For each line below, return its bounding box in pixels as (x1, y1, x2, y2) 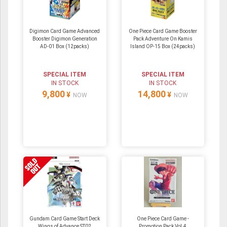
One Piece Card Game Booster (128, 28, 197, 34)
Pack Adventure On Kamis (133, 35, 193, 42)
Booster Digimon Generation (32, 35, 97, 42)
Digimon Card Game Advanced (29, 28, 100, 34)
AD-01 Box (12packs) (40, 43, 90, 49)
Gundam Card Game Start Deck (29, 215, 100, 221)
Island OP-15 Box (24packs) (130, 43, 196, 49)
